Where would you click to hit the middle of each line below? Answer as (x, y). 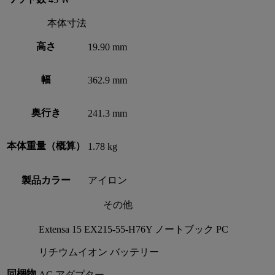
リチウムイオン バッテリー (99, 252)
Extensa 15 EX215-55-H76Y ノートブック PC (134, 229)
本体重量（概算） (46, 145)
